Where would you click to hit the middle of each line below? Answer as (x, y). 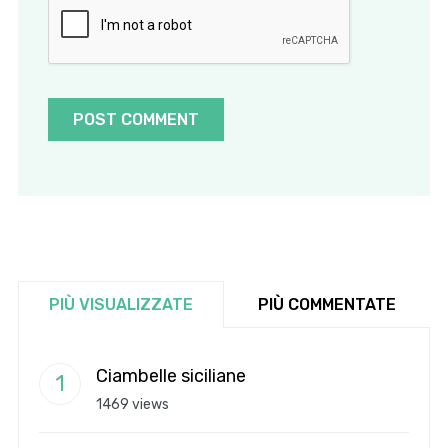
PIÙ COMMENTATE (327, 305)
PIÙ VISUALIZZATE (120, 305)
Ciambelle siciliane (170, 376)
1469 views (132, 405)
